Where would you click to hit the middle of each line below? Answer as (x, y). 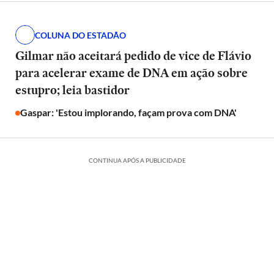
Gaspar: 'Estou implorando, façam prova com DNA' (128, 112)
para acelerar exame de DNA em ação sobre (131, 73)
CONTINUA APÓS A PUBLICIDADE (137, 160)
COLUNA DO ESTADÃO (80, 35)
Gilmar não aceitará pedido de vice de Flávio (133, 56)
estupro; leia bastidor (72, 90)
